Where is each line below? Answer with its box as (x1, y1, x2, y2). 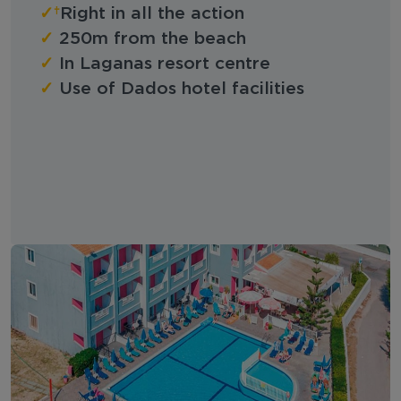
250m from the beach (59, 30, 246, 47)
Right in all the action (60, 4, 244, 22)
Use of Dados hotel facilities (59, 80, 304, 98)
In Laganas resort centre (59, 55, 270, 73)
